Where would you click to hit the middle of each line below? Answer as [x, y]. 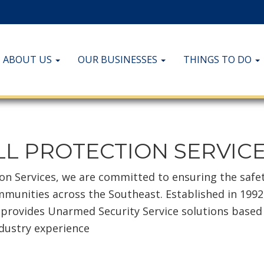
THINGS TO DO [219, 60]
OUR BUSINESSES [119, 60]
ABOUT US [29, 60]
